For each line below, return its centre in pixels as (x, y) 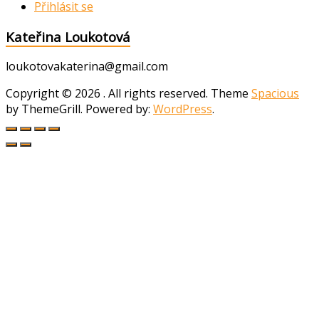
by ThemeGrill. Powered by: (79, 109)
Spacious (275, 94)
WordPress (183, 109)
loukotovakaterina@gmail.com (87, 67)
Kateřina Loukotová (68, 36)
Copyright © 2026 (54, 94)
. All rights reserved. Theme (177, 94)
